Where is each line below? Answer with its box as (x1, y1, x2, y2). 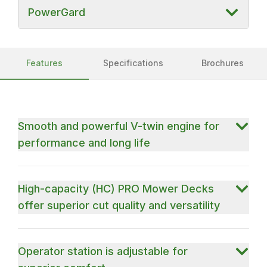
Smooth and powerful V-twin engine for (18, 119, 220, 132)
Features (26, 57, 63, 68)
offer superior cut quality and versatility (18, 198, 221, 212)
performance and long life (18, 136, 151, 149)
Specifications (103, 57, 164, 68)
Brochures (201, 57, 244, 68)
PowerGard (28, 5, 86, 18)
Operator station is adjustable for (18, 244, 188, 257)
